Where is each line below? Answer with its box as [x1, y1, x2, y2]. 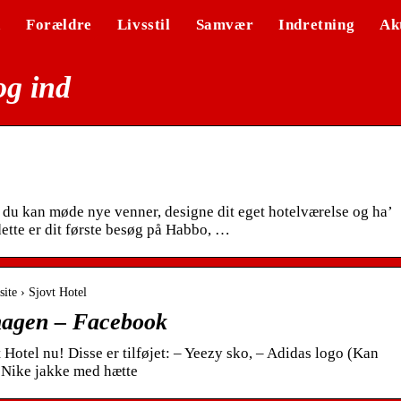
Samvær [195, 16, 254, 33]
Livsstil [116, 16, 171, 33]
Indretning [278, 16, 355, 33]
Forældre [25, 16, 92, 33]
